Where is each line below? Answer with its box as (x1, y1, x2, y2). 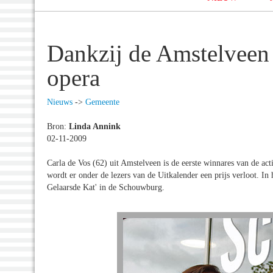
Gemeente (85, 97, 119, 107)
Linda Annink (69, 121, 121, 131)
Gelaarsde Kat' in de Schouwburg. (47, 182, 165, 192)
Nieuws (47, 97, 73, 107)
